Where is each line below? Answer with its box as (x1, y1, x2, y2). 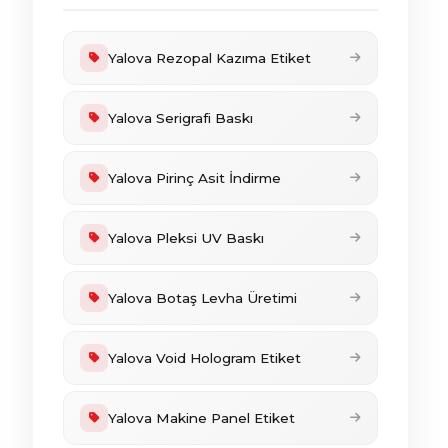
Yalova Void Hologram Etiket (108, 350, 301, 366)
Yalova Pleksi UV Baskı (108, 230, 264, 246)
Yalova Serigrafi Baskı (108, 110, 253, 126)
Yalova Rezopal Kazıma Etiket (108, 50, 311, 66)
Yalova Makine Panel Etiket (108, 410, 295, 426)
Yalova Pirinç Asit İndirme (108, 170, 281, 186)
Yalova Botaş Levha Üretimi (108, 290, 297, 306)
